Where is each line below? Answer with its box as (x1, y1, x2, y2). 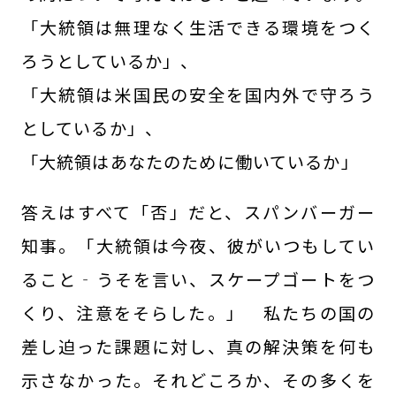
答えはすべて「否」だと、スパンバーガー (20, 199, 376, 225)
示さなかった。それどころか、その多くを (20, 367, 376, 392)
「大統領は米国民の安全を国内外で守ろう (20, 81, 376, 107)
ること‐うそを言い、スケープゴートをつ (20, 266, 376, 292)
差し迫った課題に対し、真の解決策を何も (20, 333, 376, 359)
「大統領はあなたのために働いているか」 (20, 148, 359, 174)
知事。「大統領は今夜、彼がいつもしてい (20, 232, 376, 258)
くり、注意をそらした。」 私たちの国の (20, 300, 376, 325)
